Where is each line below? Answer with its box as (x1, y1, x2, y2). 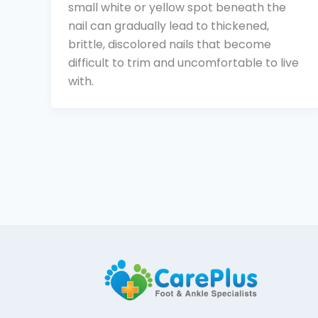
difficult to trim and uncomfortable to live (68, 54, 299, 71)
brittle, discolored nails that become (68, 35, 271, 53)
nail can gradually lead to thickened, (68, 17, 269, 34)
